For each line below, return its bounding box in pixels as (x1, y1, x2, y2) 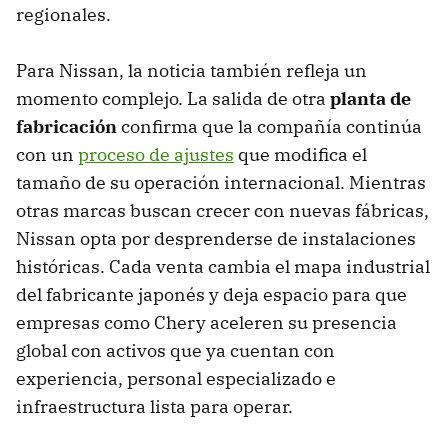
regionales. (16, 3, 111, 27)
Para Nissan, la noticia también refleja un (16, 59, 367, 83)
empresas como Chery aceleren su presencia (16, 311, 397, 335)
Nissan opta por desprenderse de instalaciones (16, 227, 416, 251)
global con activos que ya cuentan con (16, 339, 335, 363)
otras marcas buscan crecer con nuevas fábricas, (16, 199, 429, 223)
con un (16, 143, 78, 167)
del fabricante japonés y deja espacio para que (16, 283, 407, 307)
